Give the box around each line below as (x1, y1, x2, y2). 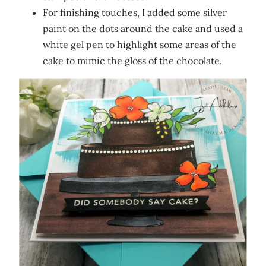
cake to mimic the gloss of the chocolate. (43, 54, 222, 66)
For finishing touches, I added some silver (43, 6, 227, 18)
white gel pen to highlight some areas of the (43, 38, 236, 50)
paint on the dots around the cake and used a (43, 22, 243, 34)
